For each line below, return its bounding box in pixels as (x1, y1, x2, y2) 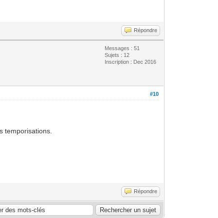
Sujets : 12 (105, 52, 130, 58)
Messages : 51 (105, 45, 140, 51)
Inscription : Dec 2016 (105, 58, 157, 65)
